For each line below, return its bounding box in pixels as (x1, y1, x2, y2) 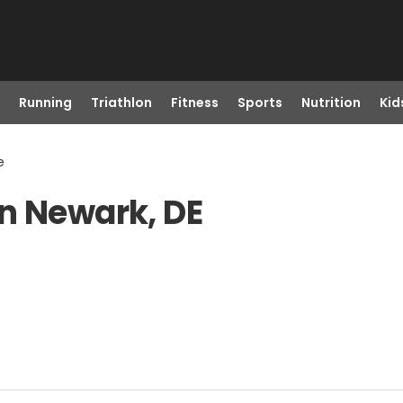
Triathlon (90, 94, 152, 112)
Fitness (170, 94, 219, 112)
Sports (237, 94, 282, 112)
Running (18, 94, 72, 112)
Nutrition (300, 94, 361, 112)
